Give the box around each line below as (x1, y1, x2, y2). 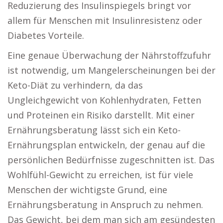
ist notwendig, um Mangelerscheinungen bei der (7, 64, 216, 76)
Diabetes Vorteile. (7, 29, 84, 41)
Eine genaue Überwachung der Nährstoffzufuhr (7, 49, 211, 61)
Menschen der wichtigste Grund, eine (7, 184, 167, 196)
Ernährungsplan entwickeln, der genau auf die (7, 139, 205, 151)
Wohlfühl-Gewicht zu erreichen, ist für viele (7, 169, 193, 181)
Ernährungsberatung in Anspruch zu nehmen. (7, 199, 203, 211)
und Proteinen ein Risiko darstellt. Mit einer (7, 109, 195, 121)
